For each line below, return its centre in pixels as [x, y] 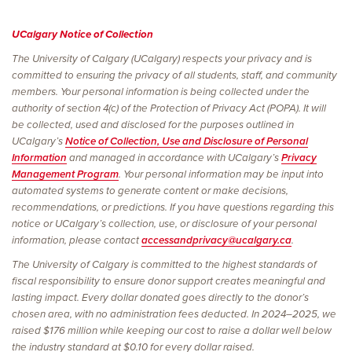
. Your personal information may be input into [221, 174]
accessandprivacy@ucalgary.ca [216, 240]
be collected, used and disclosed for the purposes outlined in [153, 125]
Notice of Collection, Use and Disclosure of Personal [187, 141]
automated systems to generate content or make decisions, [150, 191]
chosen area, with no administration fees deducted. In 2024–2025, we [174, 314]
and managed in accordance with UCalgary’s [174, 158]
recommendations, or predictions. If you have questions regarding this [173, 207]
